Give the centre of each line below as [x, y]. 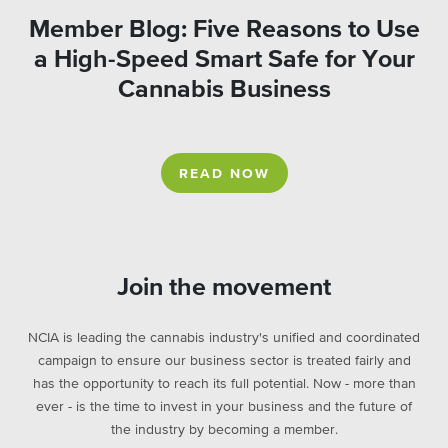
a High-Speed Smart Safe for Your [224, 59]
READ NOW [224, 173]
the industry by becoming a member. [224, 429]
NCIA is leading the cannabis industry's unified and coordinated [224, 337]
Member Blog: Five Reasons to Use [224, 29]
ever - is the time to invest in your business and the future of [224, 406]
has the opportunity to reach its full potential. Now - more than [224, 383]
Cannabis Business [224, 89]
